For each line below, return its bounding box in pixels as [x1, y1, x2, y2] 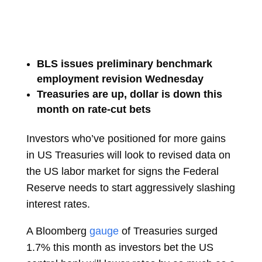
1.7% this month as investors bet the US [26, 242, 213, 253]
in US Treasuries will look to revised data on [26, 149, 230, 161]
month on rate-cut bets [36, 104, 151, 115]
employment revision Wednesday [36, 73, 204, 85]
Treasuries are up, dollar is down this [36, 88, 222, 100]
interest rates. [26, 198, 90, 210]
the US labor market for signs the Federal [26, 166, 219, 177]
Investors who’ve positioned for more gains [26, 133, 226, 144]
